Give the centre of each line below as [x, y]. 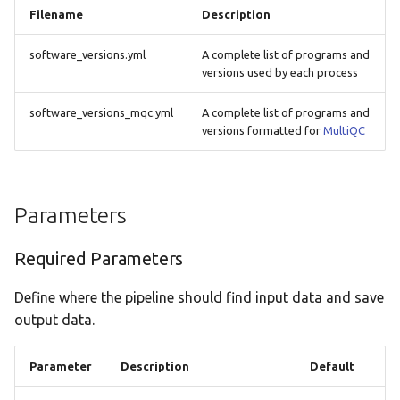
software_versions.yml [87, 54]
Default [332, 366]
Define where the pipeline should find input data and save [199, 297]
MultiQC [344, 130]
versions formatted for [262, 130]
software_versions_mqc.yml [101, 112]
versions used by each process [280, 72]
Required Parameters [99, 258]
